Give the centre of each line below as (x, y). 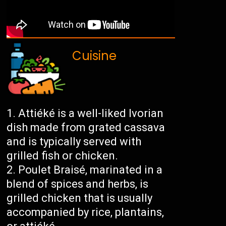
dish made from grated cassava (86, 128)
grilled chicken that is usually (80, 198)
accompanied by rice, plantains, (86, 212)
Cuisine (95, 56)
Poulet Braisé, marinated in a (91, 170)
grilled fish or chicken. (63, 156)
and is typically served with (74, 142)
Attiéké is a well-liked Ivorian (91, 114)
